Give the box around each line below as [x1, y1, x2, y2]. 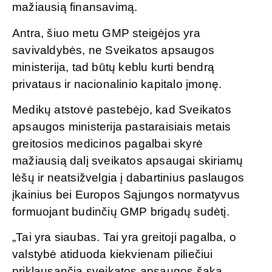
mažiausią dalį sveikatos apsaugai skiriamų [12, 154, 243, 167]
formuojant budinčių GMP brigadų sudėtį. [12, 205, 229, 218]
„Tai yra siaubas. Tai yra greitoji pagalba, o [12, 231, 237, 244]
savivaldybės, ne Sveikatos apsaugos [12, 43, 215, 56]
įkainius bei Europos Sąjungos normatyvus [12, 188, 240, 201]
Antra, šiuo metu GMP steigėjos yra [12, 26, 200, 39]
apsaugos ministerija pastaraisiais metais [12, 120, 231, 133]
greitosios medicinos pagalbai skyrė [12, 137, 203, 150]
